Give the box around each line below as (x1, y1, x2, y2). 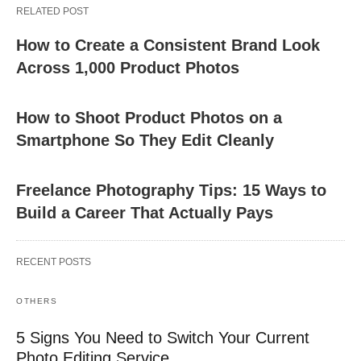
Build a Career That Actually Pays (16, 204, 273, 222)
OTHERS (16, 297, 57, 305)
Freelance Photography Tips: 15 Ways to (16, 181, 326, 199)
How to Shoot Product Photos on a (16, 109, 282, 127)
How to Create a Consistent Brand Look (16, 36, 320, 54)
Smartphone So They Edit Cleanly (16, 131, 274, 149)
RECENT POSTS (16, 256, 91, 268)
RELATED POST (16, 6, 89, 17)
